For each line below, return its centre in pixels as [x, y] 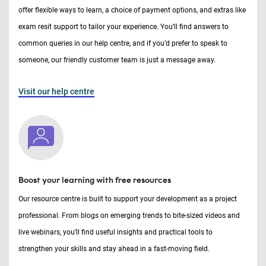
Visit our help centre [56, 91]
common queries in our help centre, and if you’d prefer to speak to [123, 43]
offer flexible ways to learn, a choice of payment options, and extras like [132, 10]
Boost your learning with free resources [95, 180]
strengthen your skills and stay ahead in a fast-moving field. [115, 249]
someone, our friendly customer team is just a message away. [117, 60]
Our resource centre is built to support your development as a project [128, 199]
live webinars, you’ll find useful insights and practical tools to [115, 232]
